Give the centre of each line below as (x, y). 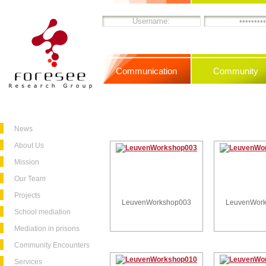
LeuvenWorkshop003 (156, 202)
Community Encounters (52, 245)
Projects (27, 195)
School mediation (42, 212)
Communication (146, 71)
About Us (29, 145)
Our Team (30, 179)
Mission (27, 162)
